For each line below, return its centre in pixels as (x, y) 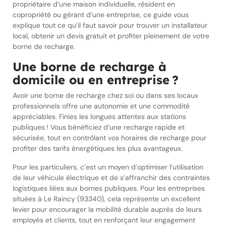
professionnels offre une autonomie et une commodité (101, 106)
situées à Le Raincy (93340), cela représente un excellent (106, 199)
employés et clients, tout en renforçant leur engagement (104, 220)
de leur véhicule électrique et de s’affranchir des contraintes (111, 178)
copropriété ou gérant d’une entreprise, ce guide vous (101, 15)
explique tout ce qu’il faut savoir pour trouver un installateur (110, 25)
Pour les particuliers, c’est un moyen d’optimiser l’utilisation (108, 167)
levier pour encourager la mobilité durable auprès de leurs (107, 209)
